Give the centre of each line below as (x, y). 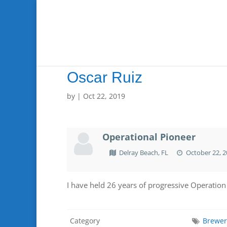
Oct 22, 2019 (104, 96)
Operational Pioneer (149, 137)
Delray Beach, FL (144, 153)
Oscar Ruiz (105, 77)
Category (85, 221)
